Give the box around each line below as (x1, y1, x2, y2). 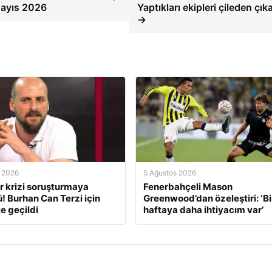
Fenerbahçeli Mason (143, 180, 233, 192)
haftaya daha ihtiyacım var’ (143, 203, 263, 216)
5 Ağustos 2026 (143, 168, 196, 177)
